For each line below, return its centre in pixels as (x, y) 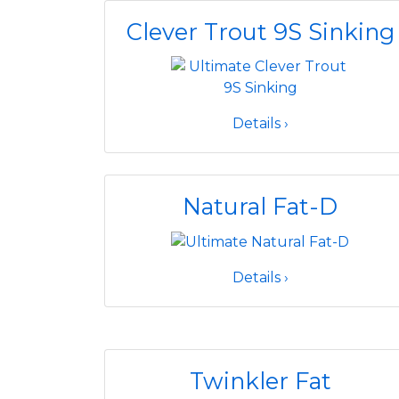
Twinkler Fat (260, 381)
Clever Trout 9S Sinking (260, 32)
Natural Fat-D (260, 206)
